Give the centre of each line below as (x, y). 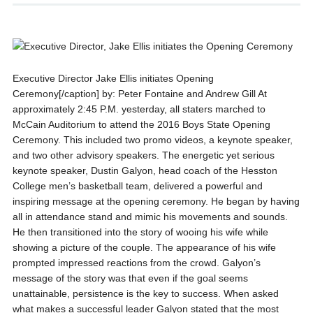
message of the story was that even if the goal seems (130, 278)
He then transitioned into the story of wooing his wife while (140, 232)
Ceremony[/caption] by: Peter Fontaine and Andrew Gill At (139, 94)
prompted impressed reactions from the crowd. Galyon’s (136, 263)
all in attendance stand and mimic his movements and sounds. (150, 217)
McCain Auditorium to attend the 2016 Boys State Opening (141, 124)
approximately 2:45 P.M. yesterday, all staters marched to (139, 109)
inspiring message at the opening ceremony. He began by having (156, 201)
